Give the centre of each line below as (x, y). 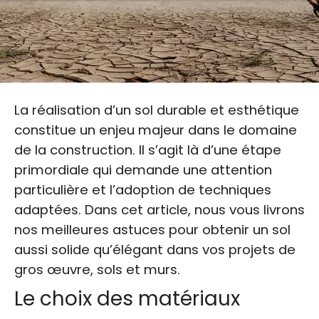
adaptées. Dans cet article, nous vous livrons (159, 210)
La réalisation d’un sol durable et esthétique (157, 110)
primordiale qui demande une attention (143, 170)
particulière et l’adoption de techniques (143, 190)
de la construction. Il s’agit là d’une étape (148, 150)
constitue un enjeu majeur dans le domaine (156, 130)
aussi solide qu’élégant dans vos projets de (155, 250)
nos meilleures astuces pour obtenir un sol (152, 230)
